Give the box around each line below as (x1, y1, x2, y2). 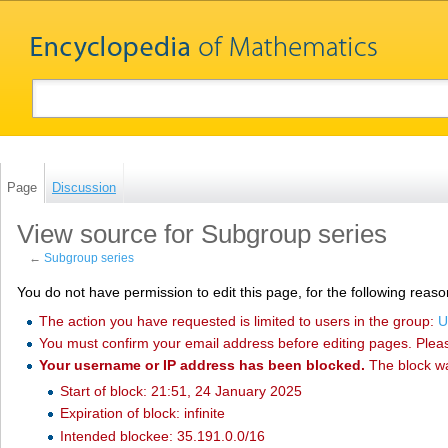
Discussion (52, 179, 116, 195)
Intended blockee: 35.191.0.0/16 (60, 427, 266, 444)
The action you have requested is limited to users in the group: (38, 312, 438, 329)
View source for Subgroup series (17, 219, 387, 248)
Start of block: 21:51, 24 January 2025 (60, 382, 303, 399)
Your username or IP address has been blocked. (38, 357, 365, 374)
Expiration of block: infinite (60, 405, 226, 422)
